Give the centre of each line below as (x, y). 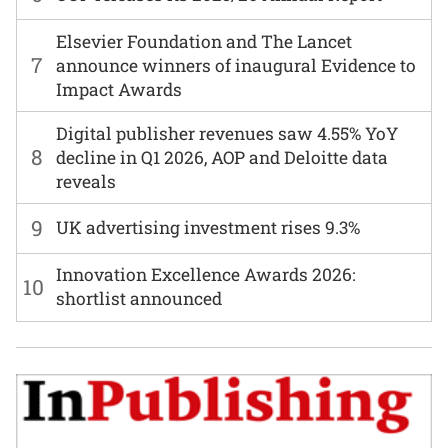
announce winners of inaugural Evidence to (236, 65)
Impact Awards (119, 89)
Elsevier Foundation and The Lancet (204, 41)
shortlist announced (139, 299)
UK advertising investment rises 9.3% (208, 228)
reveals (86, 181)
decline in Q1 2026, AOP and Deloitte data (222, 157)
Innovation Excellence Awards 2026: (206, 275)
